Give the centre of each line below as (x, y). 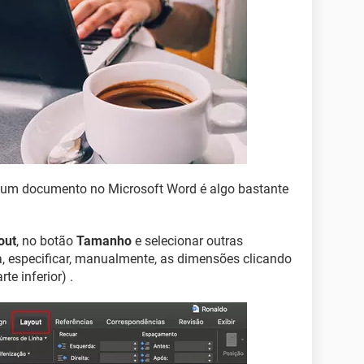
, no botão (46, 241)
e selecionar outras (187, 241)
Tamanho (104, 241)
